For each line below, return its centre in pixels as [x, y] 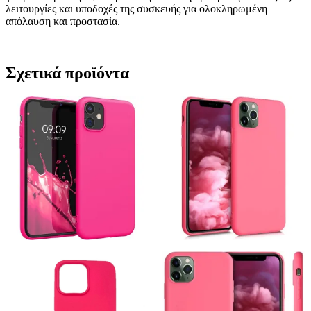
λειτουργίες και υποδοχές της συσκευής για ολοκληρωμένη [136, 8]
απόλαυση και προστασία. [63, 21]
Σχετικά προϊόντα [67, 73]
